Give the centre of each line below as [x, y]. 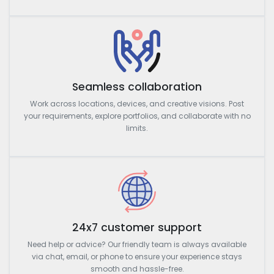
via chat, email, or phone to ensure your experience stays [137, 256]
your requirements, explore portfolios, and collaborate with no [137, 116]
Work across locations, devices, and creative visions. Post [137, 103]
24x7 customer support [137, 227]
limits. [137, 128]
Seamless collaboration [137, 87]
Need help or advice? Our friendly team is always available [137, 244]
